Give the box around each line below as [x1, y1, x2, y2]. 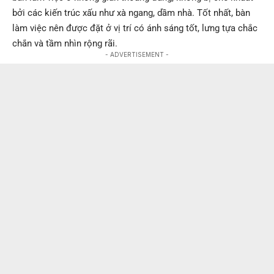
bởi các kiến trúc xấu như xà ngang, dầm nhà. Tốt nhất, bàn [12, 7, 250, 19]
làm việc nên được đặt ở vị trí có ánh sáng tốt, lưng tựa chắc [12, 23, 257, 34]
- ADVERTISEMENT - [105, 51, 169, 59]
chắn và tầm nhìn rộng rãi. [12, 38, 117, 50]
